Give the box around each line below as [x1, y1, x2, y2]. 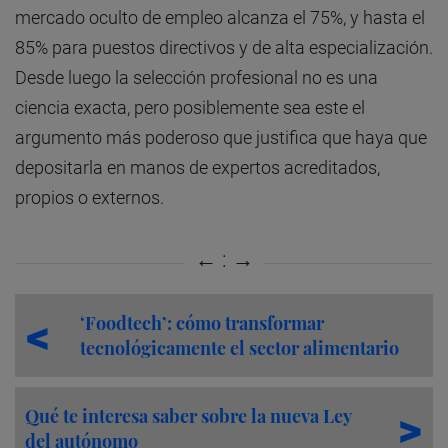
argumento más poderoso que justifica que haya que [15, 127, 427, 149]
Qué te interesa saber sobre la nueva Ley [25, 403, 351, 428]
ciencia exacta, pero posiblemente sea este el [15, 97, 365, 119]
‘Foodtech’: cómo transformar [80, 310, 324, 335]
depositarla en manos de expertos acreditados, [15, 157, 380, 179]
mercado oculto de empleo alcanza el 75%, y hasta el [15, 7, 425, 29]
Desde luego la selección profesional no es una [15, 67, 378, 89]
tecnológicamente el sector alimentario [80, 335, 399, 360]
